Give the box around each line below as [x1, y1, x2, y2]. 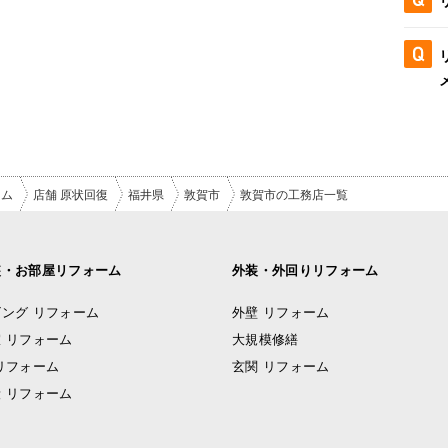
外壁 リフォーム [232, 302, 330, 321]
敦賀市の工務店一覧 [240, 185, 348, 202]
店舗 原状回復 [33, 185, 108, 202]
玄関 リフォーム [232, 356, 330, 375]
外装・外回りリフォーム [232, 260, 379, 279]
